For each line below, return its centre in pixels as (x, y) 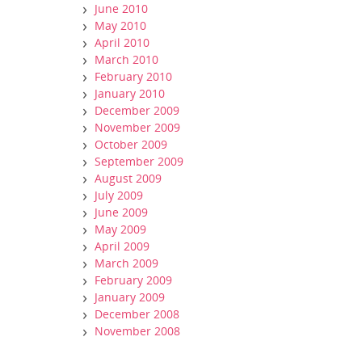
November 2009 (137, 127)
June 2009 (121, 212)
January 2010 (130, 93)
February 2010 (133, 76)
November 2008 (137, 331)
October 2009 (131, 144)
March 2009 (126, 263)
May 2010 (120, 25)
